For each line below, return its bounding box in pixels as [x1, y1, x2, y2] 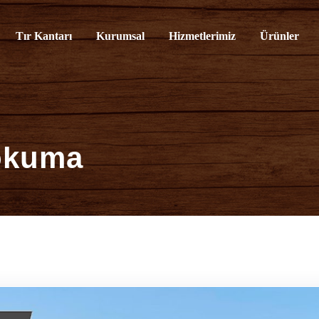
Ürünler [260, 30, 300, 42]
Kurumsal [96, 30, 145, 42]
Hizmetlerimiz [169, 30, 236, 42]
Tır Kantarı [16, 30, 73, 42]
